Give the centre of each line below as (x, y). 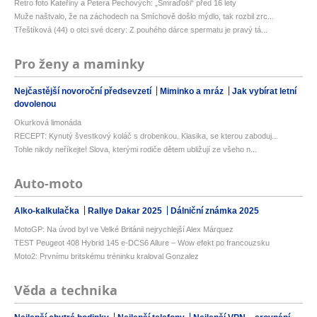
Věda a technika (66, 291)
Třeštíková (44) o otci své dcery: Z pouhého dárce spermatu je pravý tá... (141, 30)
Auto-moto (48, 184)
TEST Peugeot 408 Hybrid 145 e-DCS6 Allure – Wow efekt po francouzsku (142, 243)
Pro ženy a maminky (79, 64)
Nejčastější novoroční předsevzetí (84, 92)
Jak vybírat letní (264, 92)
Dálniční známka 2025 (215, 211)
